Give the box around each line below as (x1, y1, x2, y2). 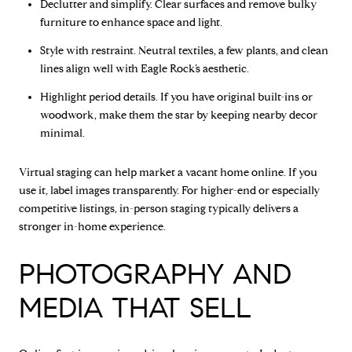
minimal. (39, 126, 85, 141)
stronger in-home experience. (19, 219, 166, 233)
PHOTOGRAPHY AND (19, 255, 291, 291)
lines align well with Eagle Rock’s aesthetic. (39, 61, 249, 75)
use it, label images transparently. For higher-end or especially (19, 183, 320, 197)
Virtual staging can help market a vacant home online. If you (19, 165, 317, 179)
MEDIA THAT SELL (19, 289, 251, 325)
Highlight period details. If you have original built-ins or (39, 90, 313, 104)
